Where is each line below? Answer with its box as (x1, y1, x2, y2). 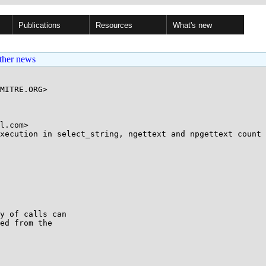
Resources (96, 21, 132, 30)
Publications (18, 21, 61, 30)
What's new (173, 21, 212, 30)
